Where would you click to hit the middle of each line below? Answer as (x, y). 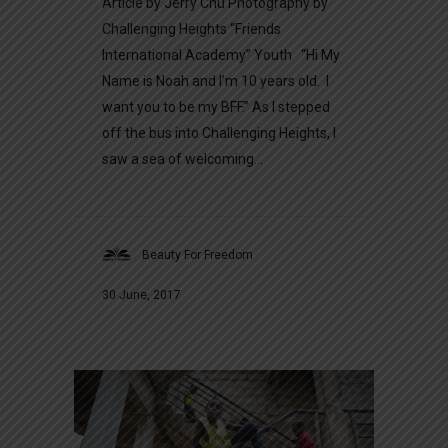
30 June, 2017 (141, 294)
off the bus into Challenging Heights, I (219, 132)
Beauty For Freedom (197, 254)
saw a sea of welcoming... (182, 158)
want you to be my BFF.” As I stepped (216, 106)
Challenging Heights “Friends (191, 28)
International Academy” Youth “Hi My (221, 54)
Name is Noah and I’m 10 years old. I (215, 80)
